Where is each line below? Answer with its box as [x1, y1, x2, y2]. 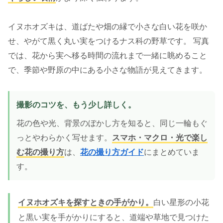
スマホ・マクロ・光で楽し [112, 133, 208, 142]
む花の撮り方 [16, 148, 64, 157]
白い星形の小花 [153, 198, 209, 207]
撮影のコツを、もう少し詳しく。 [16, 101, 136, 110]
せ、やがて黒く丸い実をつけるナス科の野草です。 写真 [8, 36, 209, 45]
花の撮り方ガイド [80, 148, 144, 157]
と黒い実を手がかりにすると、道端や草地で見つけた [18, 213, 209, 222]
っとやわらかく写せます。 [16, 133, 112, 142]
